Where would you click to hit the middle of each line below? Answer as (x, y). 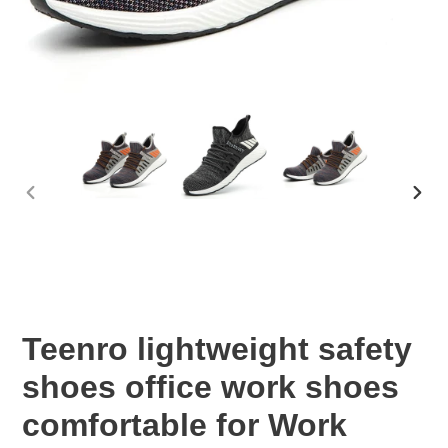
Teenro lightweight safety (217, 349)
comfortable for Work (184, 425)
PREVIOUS (61, 209)
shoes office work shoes (210, 387)
